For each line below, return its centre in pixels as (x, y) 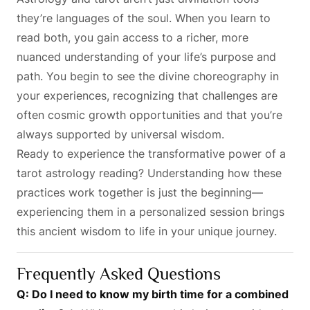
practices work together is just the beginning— (140, 192)
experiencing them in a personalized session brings (151, 211)
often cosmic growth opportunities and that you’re (149, 115)
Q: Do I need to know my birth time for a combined (153, 294)
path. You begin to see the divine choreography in (148, 76)
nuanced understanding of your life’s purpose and (146, 56)
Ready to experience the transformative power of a (151, 153)
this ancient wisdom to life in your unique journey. (147, 231)
